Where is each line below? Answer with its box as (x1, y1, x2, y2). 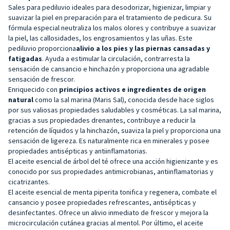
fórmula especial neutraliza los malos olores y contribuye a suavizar (8, 23, 216, 32)
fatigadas (8, 53, 42, 63)
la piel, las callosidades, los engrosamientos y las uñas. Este (8, 33, 193, 43)
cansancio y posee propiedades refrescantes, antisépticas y (8, 197, 196, 207)
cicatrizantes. (8, 177, 50, 186)
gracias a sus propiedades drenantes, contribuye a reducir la (8, 115, 196, 125)
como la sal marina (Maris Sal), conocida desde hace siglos (33, 94, 214, 104)
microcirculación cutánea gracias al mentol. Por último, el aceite (8, 218, 203, 227)
